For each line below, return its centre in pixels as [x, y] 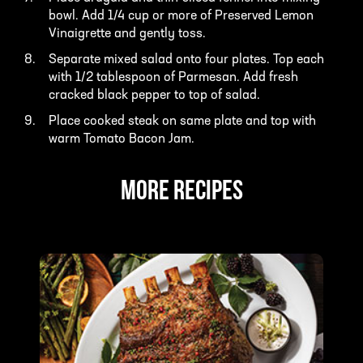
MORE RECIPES [181, 193]
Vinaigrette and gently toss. [127, 34]
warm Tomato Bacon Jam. [122, 140]
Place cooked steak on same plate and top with [182, 122]
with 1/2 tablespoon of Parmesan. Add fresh [173, 78]
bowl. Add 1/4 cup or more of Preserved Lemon [181, 17]
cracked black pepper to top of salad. [154, 96]
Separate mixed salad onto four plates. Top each [186, 60]
